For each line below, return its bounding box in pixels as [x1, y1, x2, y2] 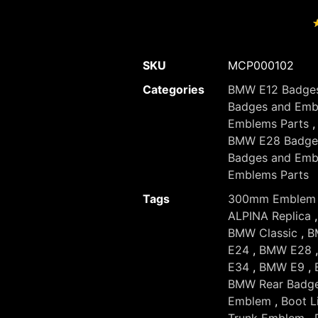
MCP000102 [228, 57, 294, 72]
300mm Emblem [228, 191, 316, 206]
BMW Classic [228, 225, 297, 240]
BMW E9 [259, 259, 305, 274]
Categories [143, 82, 204, 97]
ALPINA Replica [228, 208, 311, 223]
